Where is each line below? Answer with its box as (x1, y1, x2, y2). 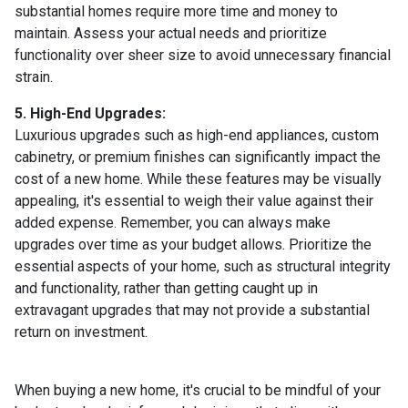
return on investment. (15, 323, 148, 341)
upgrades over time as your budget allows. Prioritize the (15, 236, 372, 253)
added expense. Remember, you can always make (15, 214, 331, 231)
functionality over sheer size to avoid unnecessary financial (15, 46, 391, 64)
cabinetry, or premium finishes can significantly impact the (15, 148, 381, 166)
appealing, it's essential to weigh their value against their (15, 192, 373, 209)
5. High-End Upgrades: (15, 105, 166, 122)
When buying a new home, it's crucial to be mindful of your (15, 382, 381, 399)
